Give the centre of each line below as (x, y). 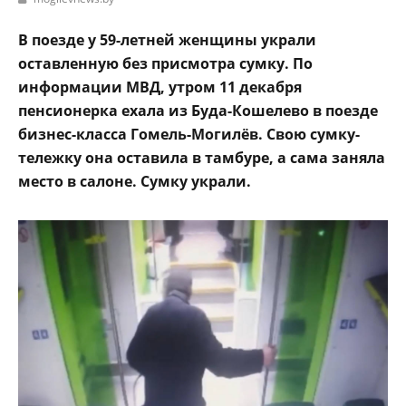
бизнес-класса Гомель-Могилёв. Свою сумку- (189, 134)
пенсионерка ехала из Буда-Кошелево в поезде (198, 110)
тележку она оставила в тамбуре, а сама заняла (202, 157)
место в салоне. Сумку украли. (135, 181)
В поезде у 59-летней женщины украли (167, 39)
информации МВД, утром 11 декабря (160, 87)
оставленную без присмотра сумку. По (165, 63)
